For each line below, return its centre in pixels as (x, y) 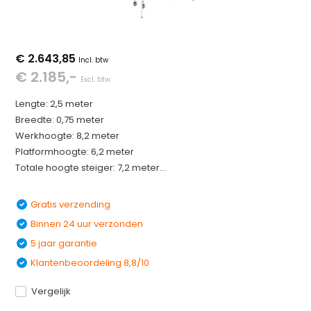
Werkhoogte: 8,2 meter (68, 136)
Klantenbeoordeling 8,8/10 (90, 263)
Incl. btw (94, 60)
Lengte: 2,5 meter (54, 104)
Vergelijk (51, 291)
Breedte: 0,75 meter (60, 120)
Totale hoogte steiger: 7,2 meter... (91, 168)
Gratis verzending (71, 204)
